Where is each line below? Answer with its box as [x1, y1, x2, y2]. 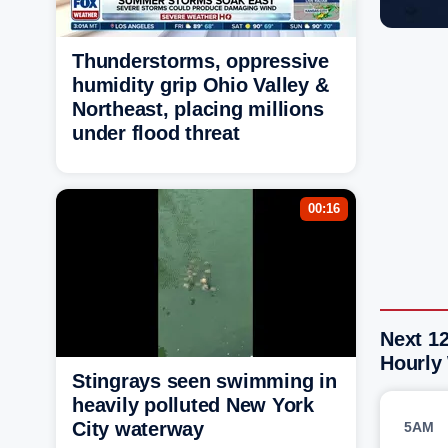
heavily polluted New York [72, 393, 314, 416]
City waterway [72, 417, 204, 440]
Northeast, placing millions [72, 97, 324, 120]
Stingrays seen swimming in [72, 369, 337, 392]
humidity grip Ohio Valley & [72, 73, 329, 96]
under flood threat [72, 121, 240, 144]
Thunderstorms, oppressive [72, 49, 329, 72]
